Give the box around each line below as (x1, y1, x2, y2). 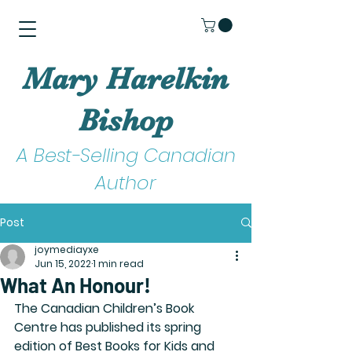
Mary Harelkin (23, 60, 229, 97)
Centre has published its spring (14, 317, 204, 336)
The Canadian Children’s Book (14, 299, 197, 317)
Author (95, 169, 156, 196)
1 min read (93, 256, 144, 270)
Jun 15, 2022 (35, 256, 91, 270)
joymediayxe (35, 242, 99, 256)
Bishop (79, 102, 173, 138)
